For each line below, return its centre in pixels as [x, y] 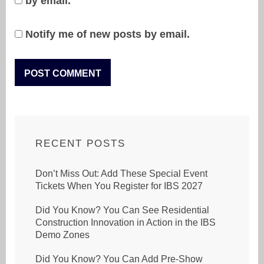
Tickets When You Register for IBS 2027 [119, 186]
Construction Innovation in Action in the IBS [126, 223]
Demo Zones [62, 235]
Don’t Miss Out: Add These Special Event [121, 174]
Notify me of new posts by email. [108, 34]
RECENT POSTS [80, 144]
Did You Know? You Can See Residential [122, 210]
